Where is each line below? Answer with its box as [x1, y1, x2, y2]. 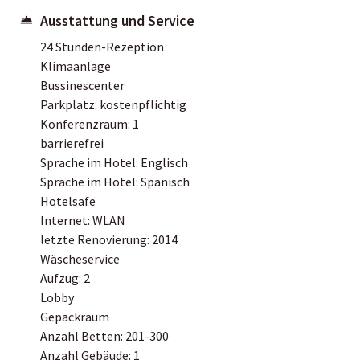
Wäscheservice [40, 250, 120, 267]
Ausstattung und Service [40, 10, 194, 30]
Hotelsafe [40, 192, 96, 209]
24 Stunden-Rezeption [40, 38, 164, 55]
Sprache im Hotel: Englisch [40, 153, 188, 170]
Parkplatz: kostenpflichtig [40, 96, 186, 112]
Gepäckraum [40, 308, 109, 325]
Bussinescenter [40, 76, 125, 93]
